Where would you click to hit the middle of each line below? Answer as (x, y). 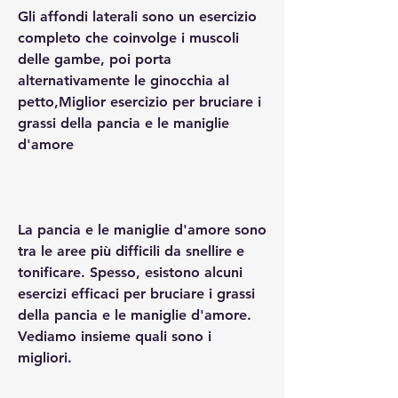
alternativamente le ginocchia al (123, 80)
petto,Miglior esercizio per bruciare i (139, 101)
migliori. (45, 357)
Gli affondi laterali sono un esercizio (137, 16)
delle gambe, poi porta (95, 59)
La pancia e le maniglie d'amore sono (142, 229)
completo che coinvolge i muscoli (128, 37)
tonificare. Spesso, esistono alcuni (130, 272)
